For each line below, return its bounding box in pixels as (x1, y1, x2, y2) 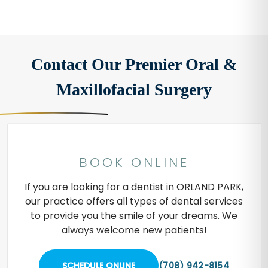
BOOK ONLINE (79, 153, 189, 172)
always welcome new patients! (61, 223, 207, 237)
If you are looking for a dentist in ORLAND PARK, (25, 180, 243, 194)
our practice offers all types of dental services (25, 194, 243, 209)
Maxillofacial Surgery (56, 80, 212, 99)
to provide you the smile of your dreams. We (31, 209, 237, 223)
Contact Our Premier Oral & (31, 55, 237, 74)
